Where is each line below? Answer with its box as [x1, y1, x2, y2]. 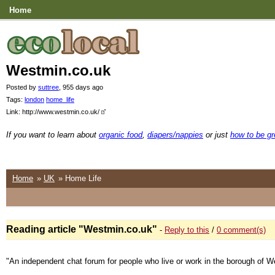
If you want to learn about [6, 130, 99, 139]
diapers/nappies [147, 130, 203, 139]
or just [203, 130, 230, 139]
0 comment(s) [217, 225, 266, 234]
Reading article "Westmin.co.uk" [6, 224, 157, 234]
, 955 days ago [59, 83, 103, 91]
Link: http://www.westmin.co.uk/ [6, 108, 101, 115]
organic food [99, 130, 142, 139]
